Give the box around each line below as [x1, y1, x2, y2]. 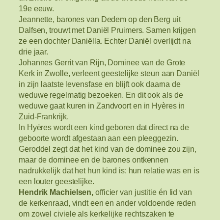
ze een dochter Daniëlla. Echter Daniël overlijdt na [19, 36, 191, 46]
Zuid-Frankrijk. [19, 112, 69, 121]
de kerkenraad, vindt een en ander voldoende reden [19, 198, 196, 208]
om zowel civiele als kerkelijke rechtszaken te [19, 209, 175, 219]
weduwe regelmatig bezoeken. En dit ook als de [19, 90, 183, 100]
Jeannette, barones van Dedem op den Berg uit [19, 15, 181, 24]
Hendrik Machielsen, [19, 188, 94, 197]
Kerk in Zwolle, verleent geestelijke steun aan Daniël [19, 69, 199, 78]
